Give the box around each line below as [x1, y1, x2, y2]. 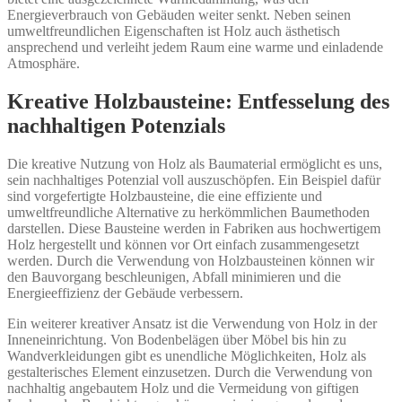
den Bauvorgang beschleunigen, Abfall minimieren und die [7, 269, 341, 285]
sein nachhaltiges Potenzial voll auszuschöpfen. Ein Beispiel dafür [7, 172, 380, 188]
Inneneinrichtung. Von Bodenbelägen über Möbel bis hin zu [7, 332, 346, 348]
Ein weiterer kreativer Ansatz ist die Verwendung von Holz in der [7, 316, 377, 332]
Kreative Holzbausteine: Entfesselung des [7, 90, 389, 114]
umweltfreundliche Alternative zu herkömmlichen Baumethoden [7, 205, 370, 221]
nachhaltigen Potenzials [7, 114, 225, 138]
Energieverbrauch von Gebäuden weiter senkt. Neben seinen [7, 7, 351, 23]
